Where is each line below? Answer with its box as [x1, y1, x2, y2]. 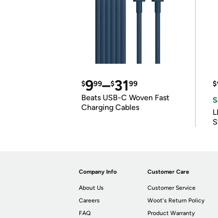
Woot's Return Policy [147, 197, 205, 204]
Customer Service [147, 184, 196, 191]
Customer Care [147, 168, 190, 175]
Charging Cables [81, 103, 139, 112]
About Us [79, 184, 104, 191]
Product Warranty [147, 210, 195, 217]
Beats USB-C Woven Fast [81, 93, 169, 102]
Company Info [79, 168, 117, 175]
